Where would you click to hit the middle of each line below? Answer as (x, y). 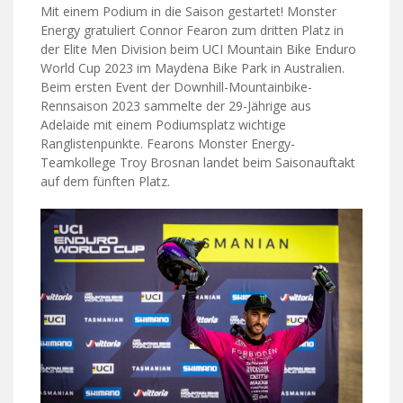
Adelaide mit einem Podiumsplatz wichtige (163, 125)
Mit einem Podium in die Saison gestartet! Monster (188, 12)
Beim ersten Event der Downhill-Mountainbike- (176, 87)
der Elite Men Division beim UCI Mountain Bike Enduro (198, 49)
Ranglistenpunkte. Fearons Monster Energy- (168, 144)
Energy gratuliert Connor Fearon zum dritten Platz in (192, 31)
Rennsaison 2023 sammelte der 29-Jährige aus (176, 106)
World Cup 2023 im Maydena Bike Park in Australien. (193, 68)
